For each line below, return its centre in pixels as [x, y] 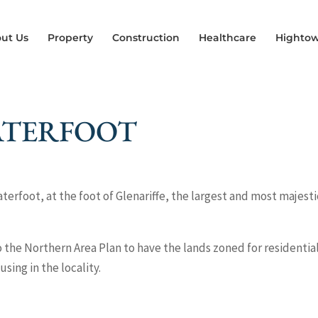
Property [70, 38]
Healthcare [227, 38]
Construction [146, 38]
